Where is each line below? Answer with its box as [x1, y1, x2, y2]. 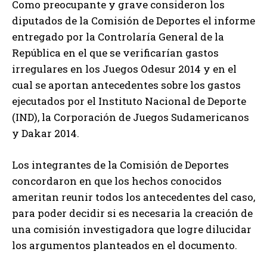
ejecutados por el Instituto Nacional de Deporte [12, 94, 246, 108]
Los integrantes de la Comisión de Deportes [12, 157, 229, 172]
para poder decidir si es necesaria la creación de [12, 206, 253, 220]
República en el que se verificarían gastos [12, 45, 219, 60]
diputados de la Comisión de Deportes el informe [12, 13, 255, 27]
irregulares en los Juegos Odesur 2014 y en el [12, 61, 237, 76]
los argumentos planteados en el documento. [12, 238, 237, 252]
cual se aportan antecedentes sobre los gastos [12, 77, 241, 92]
